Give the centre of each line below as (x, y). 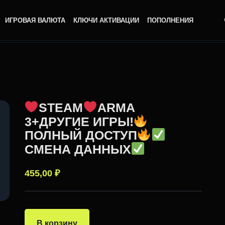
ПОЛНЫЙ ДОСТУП (81, 135)
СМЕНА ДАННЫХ (78, 149)
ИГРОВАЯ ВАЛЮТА (35, 20)
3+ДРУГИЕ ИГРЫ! (79, 121)
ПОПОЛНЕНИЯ (171, 20)
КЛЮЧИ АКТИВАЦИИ (106, 20)
